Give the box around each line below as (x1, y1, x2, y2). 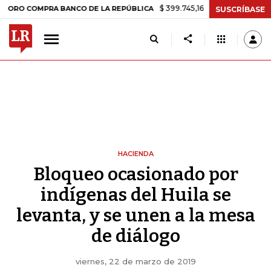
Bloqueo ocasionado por (33, 163, 238, 185)
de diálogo (91, 225, 180, 247)
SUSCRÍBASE (215, 4, 265, 14)
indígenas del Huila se (40, 184, 231, 206)
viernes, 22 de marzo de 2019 (75, 256, 196, 266)
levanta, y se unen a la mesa (16, 204, 255, 226)
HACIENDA (117, 149, 154, 158)
